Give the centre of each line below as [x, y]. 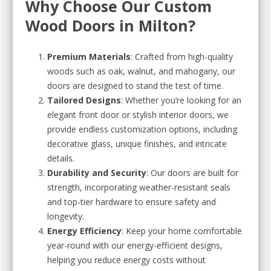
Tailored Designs [84, 100]
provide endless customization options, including [142, 129]
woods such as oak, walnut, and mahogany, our [141, 71]
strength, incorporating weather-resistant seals [139, 187]
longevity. [66, 216]
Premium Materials [89, 57]
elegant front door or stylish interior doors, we [138, 115]
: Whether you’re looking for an [181, 100]
